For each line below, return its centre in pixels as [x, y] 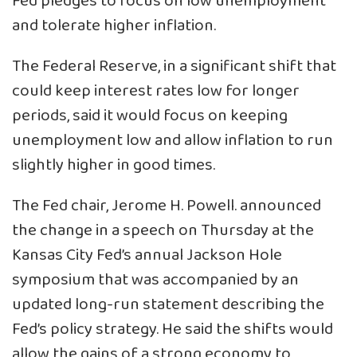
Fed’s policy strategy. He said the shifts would [173, 329]
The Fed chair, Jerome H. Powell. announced [167, 206]
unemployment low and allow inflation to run [173, 140]
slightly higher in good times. [114, 165]
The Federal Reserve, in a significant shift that [174, 66]
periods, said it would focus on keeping [150, 116]
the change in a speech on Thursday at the [163, 230]
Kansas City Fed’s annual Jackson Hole [147, 255]
